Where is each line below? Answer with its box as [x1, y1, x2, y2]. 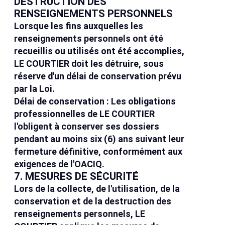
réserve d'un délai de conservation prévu [14, 71, 182, 82]
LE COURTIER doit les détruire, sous [14, 58, 164, 69]
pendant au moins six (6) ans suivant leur [14, 134, 185, 145]
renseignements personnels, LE [14, 208, 146, 219]
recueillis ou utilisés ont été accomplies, [14, 46, 185, 57]
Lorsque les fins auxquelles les [14, 21, 144, 32]
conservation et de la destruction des [14, 196, 172, 207]
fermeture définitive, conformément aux [14, 146, 183, 157]
